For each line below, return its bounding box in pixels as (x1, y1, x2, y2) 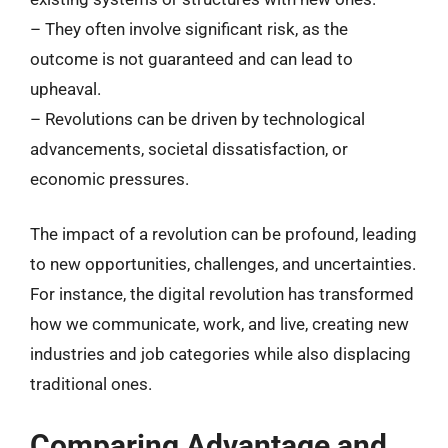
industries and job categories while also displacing (30, 344, 411, 364)
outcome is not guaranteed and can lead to (30, 48, 353, 69)
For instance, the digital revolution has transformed (30, 284, 414, 304)
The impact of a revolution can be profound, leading (30, 224, 417, 244)
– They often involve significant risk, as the (30, 18, 348, 39)
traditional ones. (30, 374, 152, 394)
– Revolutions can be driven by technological (30, 108, 365, 129)
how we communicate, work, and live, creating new (30, 314, 409, 334)
